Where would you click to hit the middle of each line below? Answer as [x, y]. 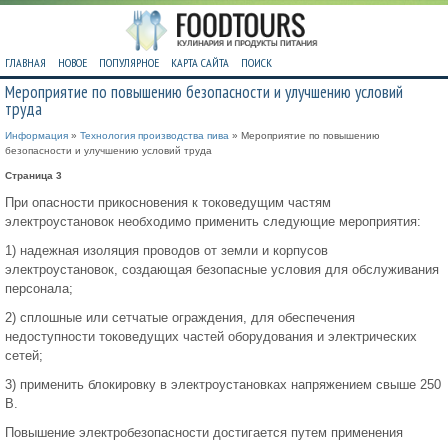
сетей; [24, 356]
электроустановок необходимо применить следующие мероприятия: [213, 222]
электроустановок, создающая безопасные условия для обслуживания [222, 270]
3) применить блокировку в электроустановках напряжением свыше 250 [223, 385]
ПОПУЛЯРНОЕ [129, 63]
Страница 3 [33, 176]
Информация [36, 136]
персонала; [39, 289]
